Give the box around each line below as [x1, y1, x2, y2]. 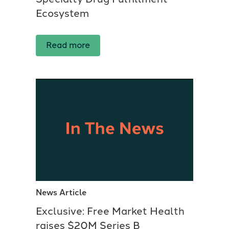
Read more [46, 40, 90, 50]
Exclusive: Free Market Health [36, 204, 185, 217]
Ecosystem [36, 7, 89, 19]
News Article [36, 187, 86, 197]
